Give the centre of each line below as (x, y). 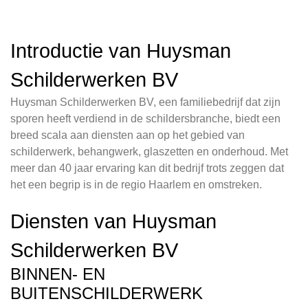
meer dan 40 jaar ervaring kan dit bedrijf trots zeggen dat (147, 168)
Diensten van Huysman (113, 222)
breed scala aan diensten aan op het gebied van (128, 135)
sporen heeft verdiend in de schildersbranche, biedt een (145, 119)
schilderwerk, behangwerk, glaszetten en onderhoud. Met (149, 152)
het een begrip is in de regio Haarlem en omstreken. (136, 185)
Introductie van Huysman (121, 51)
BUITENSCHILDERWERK (107, 294)
